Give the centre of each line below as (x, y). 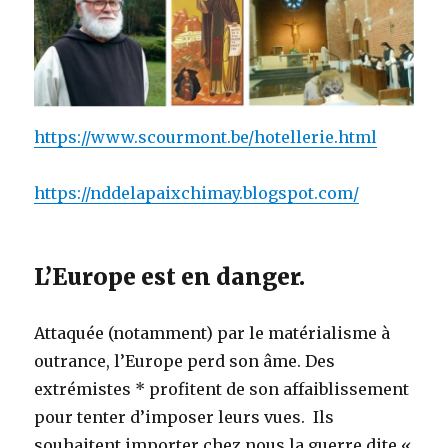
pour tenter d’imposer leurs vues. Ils (184, 416)
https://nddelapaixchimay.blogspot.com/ (197, 192)
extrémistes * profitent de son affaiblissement (222, 388)
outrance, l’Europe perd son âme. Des (185, 360)
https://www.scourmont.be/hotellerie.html (206, 136)
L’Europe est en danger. (170, 276)
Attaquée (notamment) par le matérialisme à (212, 332)
